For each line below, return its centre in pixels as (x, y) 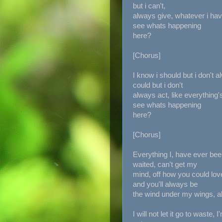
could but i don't (158, 85)
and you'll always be (165, 184)
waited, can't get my (165, 164)
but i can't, (149, 6)
